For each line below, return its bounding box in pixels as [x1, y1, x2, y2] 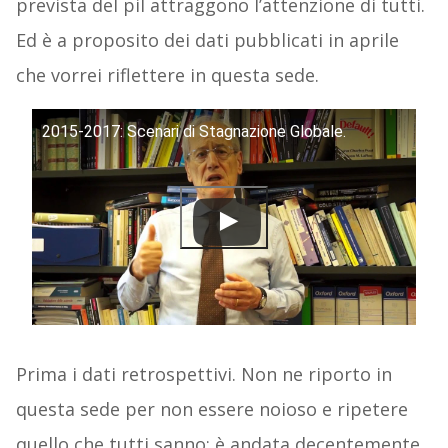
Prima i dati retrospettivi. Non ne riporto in [15, 362, 392, 387]
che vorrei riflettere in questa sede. [15, 63, 319, 88]
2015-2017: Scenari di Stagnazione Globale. [41, 122, 346, 142]
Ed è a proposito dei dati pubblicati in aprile [15, 28, 399, 53]
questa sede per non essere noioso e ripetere [15, 397, 408, 422]
